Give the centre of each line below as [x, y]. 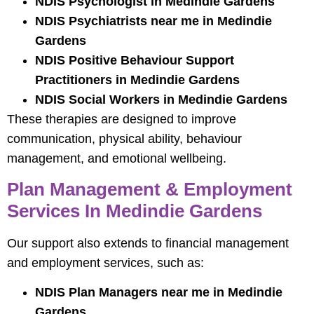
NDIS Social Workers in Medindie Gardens [161, 100]
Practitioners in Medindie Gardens [137, 80]
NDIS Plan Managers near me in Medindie [159, 293]
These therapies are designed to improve [122, 120]
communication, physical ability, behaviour [124, 139]
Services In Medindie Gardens [135, 211]
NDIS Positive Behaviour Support [135, 61]
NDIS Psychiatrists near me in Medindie [153, 21]
